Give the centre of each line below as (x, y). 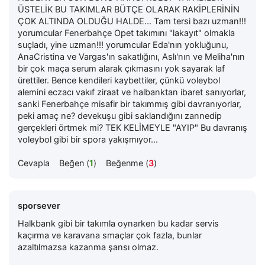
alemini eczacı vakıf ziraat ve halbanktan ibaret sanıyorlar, (132, 92)
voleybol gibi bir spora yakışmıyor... (88, 139)
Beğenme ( (127, 163)
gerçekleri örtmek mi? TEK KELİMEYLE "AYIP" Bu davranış (132, 127)
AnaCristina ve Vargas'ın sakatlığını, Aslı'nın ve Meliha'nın (131, 56)
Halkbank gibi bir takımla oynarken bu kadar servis (118, 223)
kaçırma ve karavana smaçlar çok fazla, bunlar (110, 235)
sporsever (39, 206)
